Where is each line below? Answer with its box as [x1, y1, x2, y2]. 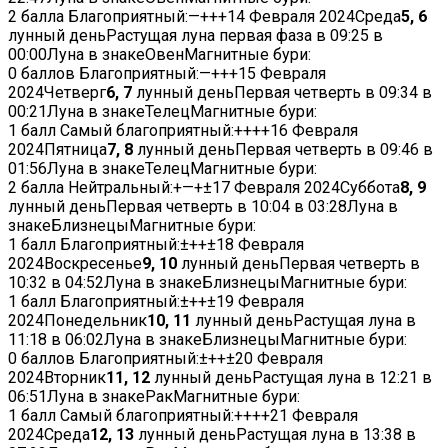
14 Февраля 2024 [227, 7, 355, 27]
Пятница [44, 140, 107, 160]
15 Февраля [238, 64, 326, 84]
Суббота [340, 178, 400, 198]
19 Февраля [216, 292, 304, 312]
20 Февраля [235, 349, 323, 369]
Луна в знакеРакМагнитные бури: [47, 387, 300, 407]
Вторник [44, 368, 106, 388]
